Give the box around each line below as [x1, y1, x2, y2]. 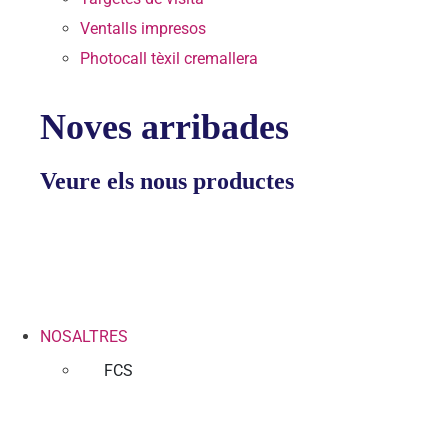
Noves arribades [40, 106, 289, 147]
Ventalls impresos [80, 18, 206, 38]
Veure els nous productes [40, 167, 294, 194]
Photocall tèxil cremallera [80, 48, 258, 68]
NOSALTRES [40, 326, 128, 346]
